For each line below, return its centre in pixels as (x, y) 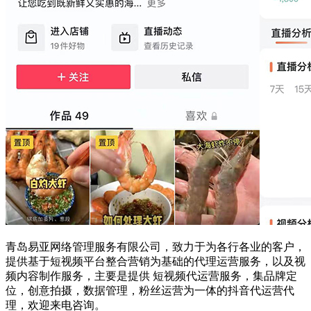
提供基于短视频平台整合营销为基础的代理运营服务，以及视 (155, 261)
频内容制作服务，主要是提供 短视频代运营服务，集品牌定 (151, 276)
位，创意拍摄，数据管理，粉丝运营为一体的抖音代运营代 (150, 290)
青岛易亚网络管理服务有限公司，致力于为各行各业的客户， (155, 246)
